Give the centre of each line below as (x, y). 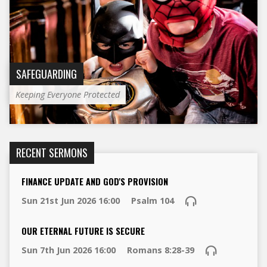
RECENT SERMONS (52, 152)
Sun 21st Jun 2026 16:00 (70, 200)
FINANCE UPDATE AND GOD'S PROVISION (94, 181)
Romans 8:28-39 (160, 250)
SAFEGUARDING (46, 74)
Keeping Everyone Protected (67, 95)
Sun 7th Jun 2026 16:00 (68, 250)
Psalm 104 (152, 200)
